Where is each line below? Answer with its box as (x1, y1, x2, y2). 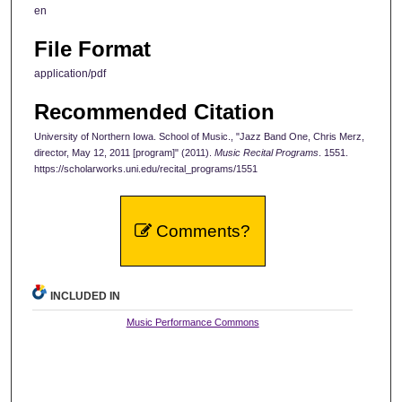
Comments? (152, 222, 251, 241)
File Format (34, 36, 151, 61)
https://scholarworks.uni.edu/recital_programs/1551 (34, 163, 258, 175)
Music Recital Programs (214, 147, 319, 159)
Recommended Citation (34, 100, 275, 125)
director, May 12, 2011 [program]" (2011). (34, 147, 214, 159)
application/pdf (34, 66, 106, 80)
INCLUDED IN (50, 290, 121, 303)
